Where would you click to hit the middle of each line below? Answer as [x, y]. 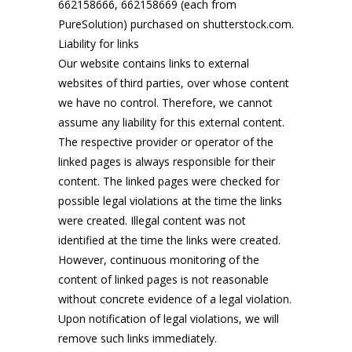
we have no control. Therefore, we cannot [165, 103]
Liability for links [99, 44]
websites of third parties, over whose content [174, 83]
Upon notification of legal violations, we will [169, 319]
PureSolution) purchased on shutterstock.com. [176, 24]
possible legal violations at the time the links [170, 201]
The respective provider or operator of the [166, 142]
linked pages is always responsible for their [167, 161]
